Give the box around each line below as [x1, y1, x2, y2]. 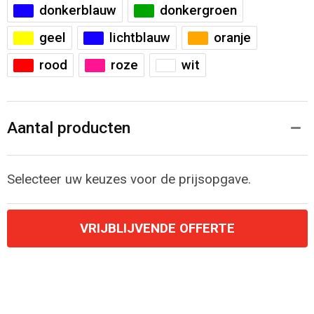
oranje [213, 30, 251, 46]
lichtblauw [109, 30, 170, 46]
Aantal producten [6, 118, 130, 138]
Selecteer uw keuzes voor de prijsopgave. [6, 172, 251, 188]
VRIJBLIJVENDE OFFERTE [79, 221, 235, 237]
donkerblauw [39, 3, 116, 19]
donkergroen [159, 3, 237, 19]
